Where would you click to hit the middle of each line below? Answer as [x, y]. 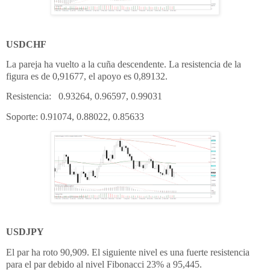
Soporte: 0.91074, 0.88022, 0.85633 [75, 116]
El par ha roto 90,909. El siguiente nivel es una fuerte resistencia [128, 252]
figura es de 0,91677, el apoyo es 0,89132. [87, 77]
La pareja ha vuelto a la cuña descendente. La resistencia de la [124, 64]
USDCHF [26, 44]
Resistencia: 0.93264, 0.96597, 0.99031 [84, 96]
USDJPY [25, 232]
